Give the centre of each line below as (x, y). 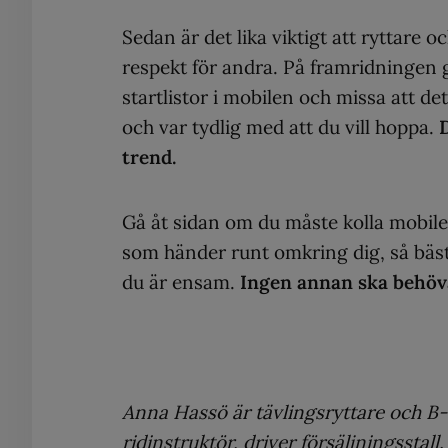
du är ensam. (181, 281)
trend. (149, 156)
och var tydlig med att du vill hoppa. (280, 126)
